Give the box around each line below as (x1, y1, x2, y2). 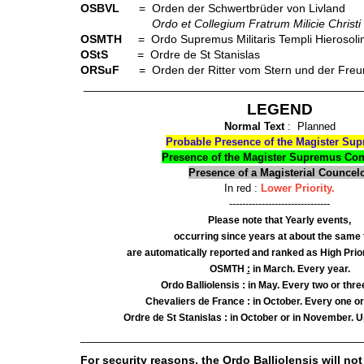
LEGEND (246, 101, 313, 118)
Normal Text (223, 120, 284, 132)
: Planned (287, 120, 336, 132)
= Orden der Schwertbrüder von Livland (119, 2, 345, 15)
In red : (224, 182, 261, 194)
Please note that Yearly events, (208, 214, 351, 226)
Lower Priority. (261, 182, 335, 194)
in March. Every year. (249, 263, 350, 275)
